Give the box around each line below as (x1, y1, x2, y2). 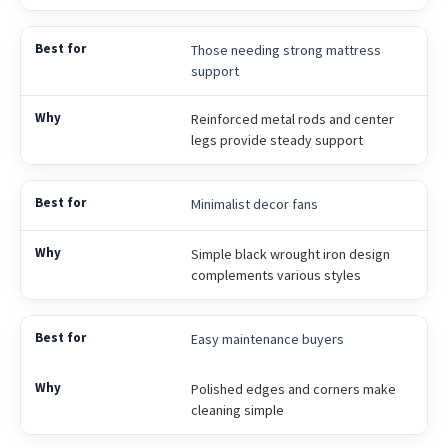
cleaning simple (190, 401, 284, 420)
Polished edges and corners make (190, 380, 396, 399)
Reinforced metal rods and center (190, 110, 394, 129)
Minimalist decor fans (190, 195, 318, 214)
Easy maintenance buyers (190, 330, 344, 349)
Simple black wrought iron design (190, 245, 390, 264)
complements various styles (190, 266, 361, 285)
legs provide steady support (190, 131, 363, 150)
